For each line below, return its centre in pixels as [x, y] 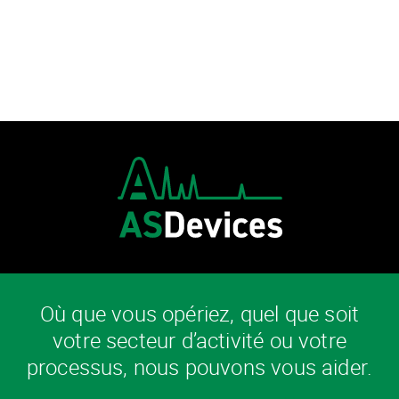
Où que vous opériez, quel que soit [199, 313]
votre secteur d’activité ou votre [199, 340]
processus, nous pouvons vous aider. [199, 366]
